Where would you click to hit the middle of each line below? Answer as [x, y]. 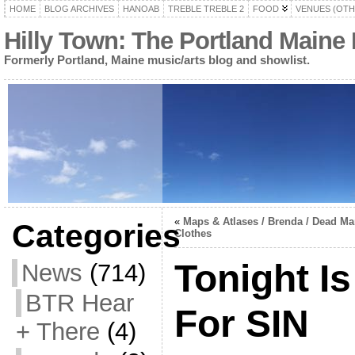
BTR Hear [79, 303]
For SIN [241, 324]
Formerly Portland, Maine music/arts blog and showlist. [157, 60]
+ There [57, 332]
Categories [96, 236]
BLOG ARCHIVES [79, 9]
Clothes [193, 233]
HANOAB [141, 9]
